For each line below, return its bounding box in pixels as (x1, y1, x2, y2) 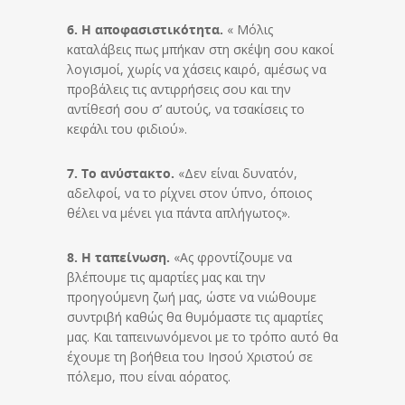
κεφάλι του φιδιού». (67, 119, 187, 137)
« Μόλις (227, 20, 273, 38)
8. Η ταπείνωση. (67, 248, 174, 266)
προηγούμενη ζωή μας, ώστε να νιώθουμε (67, 287, 316, 306)
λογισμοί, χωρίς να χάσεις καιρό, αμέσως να (67, 60, 326, 78)
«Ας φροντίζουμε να (174, 248, 292, 266)
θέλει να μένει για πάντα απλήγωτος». (67, 203, 290, 221)
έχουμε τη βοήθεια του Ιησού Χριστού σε (67, 347, 313, 365)
